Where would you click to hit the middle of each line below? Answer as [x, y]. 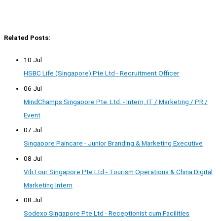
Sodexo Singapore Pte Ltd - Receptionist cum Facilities [107, 213]
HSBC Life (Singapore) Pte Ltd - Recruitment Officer [102, 73]
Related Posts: [27, 38]
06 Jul [33, 88]
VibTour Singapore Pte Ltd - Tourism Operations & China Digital [118, 171]
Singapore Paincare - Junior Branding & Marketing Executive [113, 143]
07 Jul [33, 130]
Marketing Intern [48, 185]
